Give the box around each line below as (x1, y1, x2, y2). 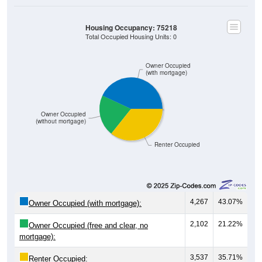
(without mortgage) (35, 117, 86, 125)
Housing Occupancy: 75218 (85, 22, 177, 33)
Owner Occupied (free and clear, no (29, 220, 148, 230)
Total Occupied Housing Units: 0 (85, 32, 177, 41)
